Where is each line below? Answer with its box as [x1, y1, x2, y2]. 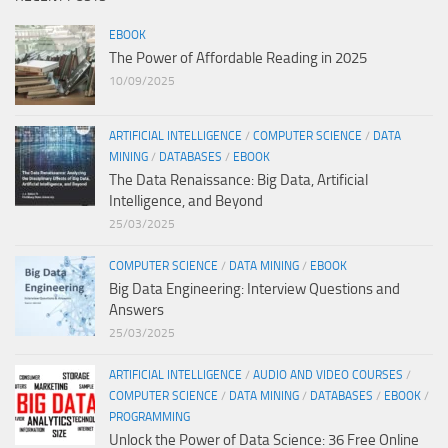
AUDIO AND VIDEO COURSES [253, 368, 403, 383]
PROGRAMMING [109, 410, 190, 425]
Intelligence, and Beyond [109, 192, 263, 211]
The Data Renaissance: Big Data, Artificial [109, 171, 368, 190]
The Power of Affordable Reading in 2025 [109, 49, 367, 68]
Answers [109, 301, 164, 320]
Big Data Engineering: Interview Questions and [109, 280, 400, 299]
